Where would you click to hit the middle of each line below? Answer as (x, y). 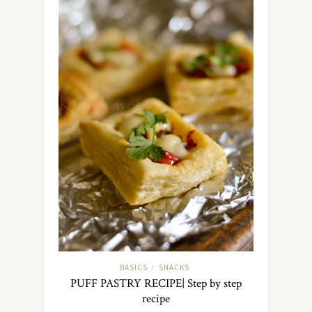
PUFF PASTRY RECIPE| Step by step (156, 283)
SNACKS (174, 267)
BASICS (133, 267)
